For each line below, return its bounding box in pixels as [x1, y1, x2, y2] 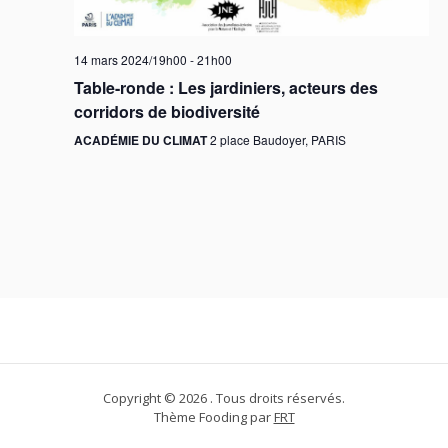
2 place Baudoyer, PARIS [209, 130, 346, 148]
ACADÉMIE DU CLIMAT [73, 130, 210, 149]
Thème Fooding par [153, 407, 274, 426]
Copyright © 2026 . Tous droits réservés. [103, 388, 345, 407]
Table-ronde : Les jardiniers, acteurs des [73, 75, 378, 99]
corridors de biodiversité [73, 99, 260, 123]
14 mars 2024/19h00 [73, 50, 187, 68]
